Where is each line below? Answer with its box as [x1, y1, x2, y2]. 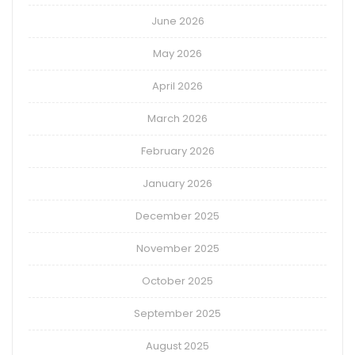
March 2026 [147, 111, 208, 127]
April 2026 [152, 78, 203, 94]
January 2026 [143, 176, 212, 192]
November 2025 [136, 241, 219, 257]
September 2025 [134, 306, 221, 322]
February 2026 [140, 143, 215, 159]
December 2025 [136, 208, 219, 224]
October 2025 [142, 273, 213, 289]
